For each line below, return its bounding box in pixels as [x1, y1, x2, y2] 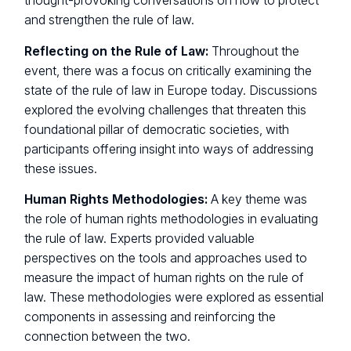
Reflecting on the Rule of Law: [24, 43, 209, 59]
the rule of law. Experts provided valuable [24, 231, 255, 247]
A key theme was [208, 192, 308, 208]
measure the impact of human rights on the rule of [24, 270, 305, 286]
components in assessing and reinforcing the [24, 309, 277, 325]
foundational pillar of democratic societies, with [24, 121, 290, 137]
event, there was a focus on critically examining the [24, 63, 313, 78]
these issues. [24, 161, 98, 176]
